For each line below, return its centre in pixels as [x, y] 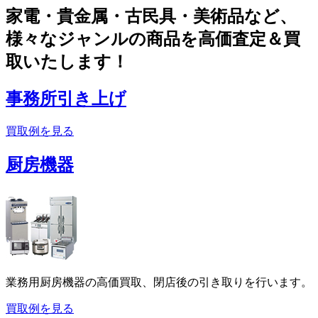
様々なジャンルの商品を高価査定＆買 [153, 39]
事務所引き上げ [66, 99]
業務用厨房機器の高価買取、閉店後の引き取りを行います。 [159, 282]
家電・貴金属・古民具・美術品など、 [151, 17]
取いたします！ [67, 62]
